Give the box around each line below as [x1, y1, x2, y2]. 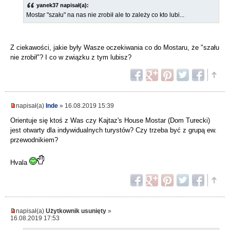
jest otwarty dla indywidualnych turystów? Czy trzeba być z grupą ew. [10, 126, 217, 135]
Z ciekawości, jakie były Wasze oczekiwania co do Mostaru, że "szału [10, 44, 219, 52]
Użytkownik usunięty [46, 207, 106, 215]
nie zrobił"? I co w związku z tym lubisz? [10, 53, 131, 62]
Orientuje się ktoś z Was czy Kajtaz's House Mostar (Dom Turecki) [10, 117, 210, 125]
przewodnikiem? [10, 136, 58, 144]
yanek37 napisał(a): [36, 2, 89, 9]
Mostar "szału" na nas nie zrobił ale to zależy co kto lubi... [26, 11, 184, 19]
